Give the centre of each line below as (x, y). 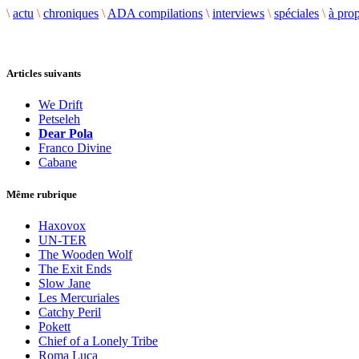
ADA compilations (155, 13)
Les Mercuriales (79, 297)
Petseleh (59, 119)
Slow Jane (65, 283)
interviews (238, 13)
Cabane (58, 163)
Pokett (54, 326)
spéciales (296, 13)
